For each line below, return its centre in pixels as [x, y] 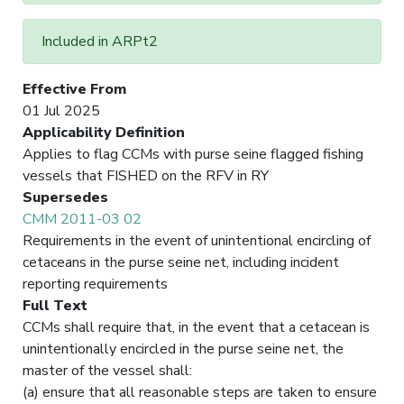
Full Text [55, 305]
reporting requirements [95, 284]
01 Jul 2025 [61, 110]
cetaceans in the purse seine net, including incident [181, 262]
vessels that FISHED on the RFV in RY [146, 175]
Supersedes [65, 197]
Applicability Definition [104, 132]
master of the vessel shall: [107, 370]
